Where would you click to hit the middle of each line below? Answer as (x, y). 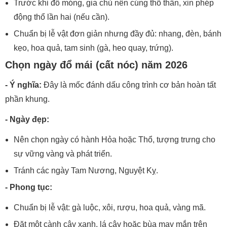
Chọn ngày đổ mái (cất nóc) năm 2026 (96, 65)
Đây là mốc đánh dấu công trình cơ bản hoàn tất (129, 85)
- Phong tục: (29, 187)
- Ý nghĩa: (23, 85)
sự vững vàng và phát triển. (63, 154)
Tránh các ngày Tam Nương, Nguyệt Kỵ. (86, 170)
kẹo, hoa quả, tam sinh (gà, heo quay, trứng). (93, 48)
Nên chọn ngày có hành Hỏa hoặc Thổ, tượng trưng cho (115, 139)
